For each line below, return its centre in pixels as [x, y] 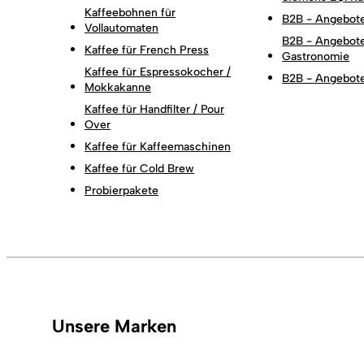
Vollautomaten [121, 28]
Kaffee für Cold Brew [139, 168]
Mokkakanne [118, 87]
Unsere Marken [114, 326]
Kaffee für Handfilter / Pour [154, 109]
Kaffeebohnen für [130, 12]
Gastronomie [316, 56]
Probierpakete [121, 190]
